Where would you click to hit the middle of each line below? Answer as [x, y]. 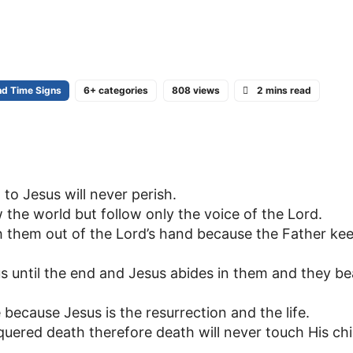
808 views [195, 90]
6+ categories [116, 90]
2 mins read [284, 90]
